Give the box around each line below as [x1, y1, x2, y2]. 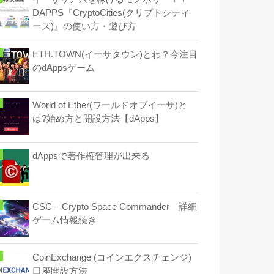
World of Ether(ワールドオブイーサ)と [32, 100, 187, 110]
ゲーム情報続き [32, 215, 97, 226]
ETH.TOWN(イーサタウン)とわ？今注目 [32, 49, 198, 59]
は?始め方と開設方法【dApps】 [32, 113, 164, 124]
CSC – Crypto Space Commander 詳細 [32, 202, 197, 212]
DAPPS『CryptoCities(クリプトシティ [32, 8, 190, 18]
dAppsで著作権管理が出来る [32, 150, 150, 161]
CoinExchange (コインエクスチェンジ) [32, 253, 191, 263]
